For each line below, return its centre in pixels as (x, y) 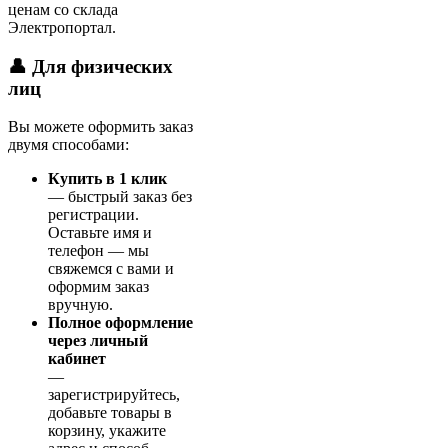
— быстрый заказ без (120, 197)
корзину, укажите (107, 431)
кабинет (77, 359)
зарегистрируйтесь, (114, 395)
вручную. (80, 305)
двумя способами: (68, 145)
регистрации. (93, 215)
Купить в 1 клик (107, 179)
